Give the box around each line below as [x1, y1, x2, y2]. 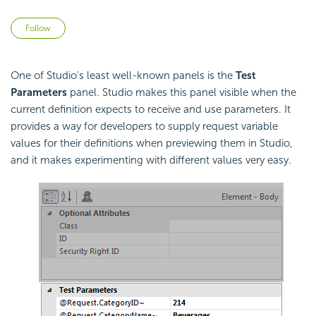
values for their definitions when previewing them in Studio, [11, 137, 293, 150]
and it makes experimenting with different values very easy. [11, 154, 291, 167]
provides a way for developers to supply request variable [11, 120, 278, 133]
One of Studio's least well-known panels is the [11, 69, 236, 83]
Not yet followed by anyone [66, 19, 197, 32]
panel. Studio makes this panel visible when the [67, 86, 296, 99]
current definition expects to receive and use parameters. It [11, 103, 291, 116]
